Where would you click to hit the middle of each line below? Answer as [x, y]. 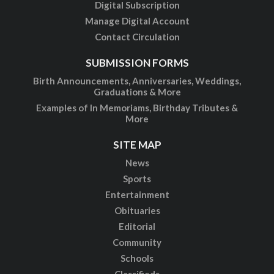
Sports [137, 179]
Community [137, 243]
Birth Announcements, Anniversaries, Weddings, [137, 81]
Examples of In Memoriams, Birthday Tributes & [137, 108]
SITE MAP [137, 145]
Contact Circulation [137, 37]
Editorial [137, 227]
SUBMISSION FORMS [137, 63]
